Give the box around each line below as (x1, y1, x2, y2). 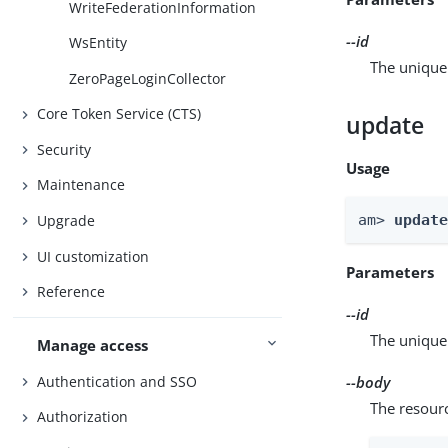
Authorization (37, 407, 129, 427)
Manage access (37, 335, 149, 356)
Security (37, 139, 92, 159)
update (346, 109, 425, 141)
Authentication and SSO (37, 371, 198, 391)
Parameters (346, 261, 435, 282)
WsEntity (69, 33, 128, 53)
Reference (37, 282, 106, 302)
